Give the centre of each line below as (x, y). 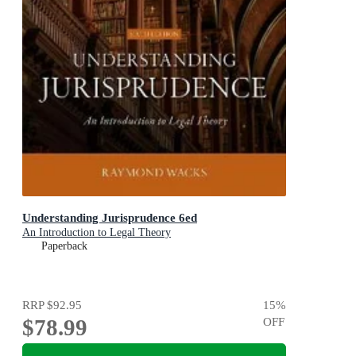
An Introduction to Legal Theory (97, 232)
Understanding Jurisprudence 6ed (110, 217)
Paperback (64, 246)
